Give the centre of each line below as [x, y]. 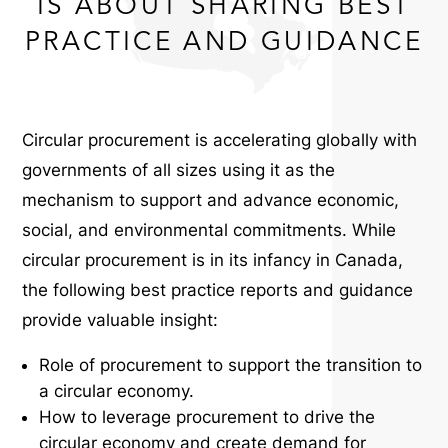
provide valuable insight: [120, 320]
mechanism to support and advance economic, [211, 200]
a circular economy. [117, 391]
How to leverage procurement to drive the [207, 417]
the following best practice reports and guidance [218, 290]
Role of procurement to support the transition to [231, 365]
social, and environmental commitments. [187, 230]
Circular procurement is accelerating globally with [220, 140]
